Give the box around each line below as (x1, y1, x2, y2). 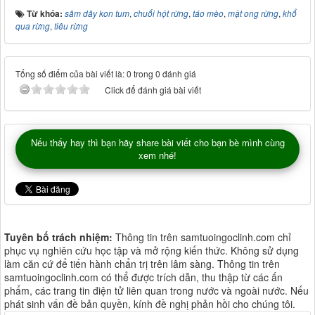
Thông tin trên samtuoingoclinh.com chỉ (112, 230, 291, 245)
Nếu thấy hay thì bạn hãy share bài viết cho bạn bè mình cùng (30, 136, 285, 150)
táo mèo (193, 7, 224, 20)
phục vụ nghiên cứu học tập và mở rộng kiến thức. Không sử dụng (4, 243, 299, 258)
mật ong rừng (228, 7, 278, 20)
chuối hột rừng (134, 7, 188, 20)
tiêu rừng (54, 20, 88, 32)
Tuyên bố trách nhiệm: (4, 230, 112, 245)
